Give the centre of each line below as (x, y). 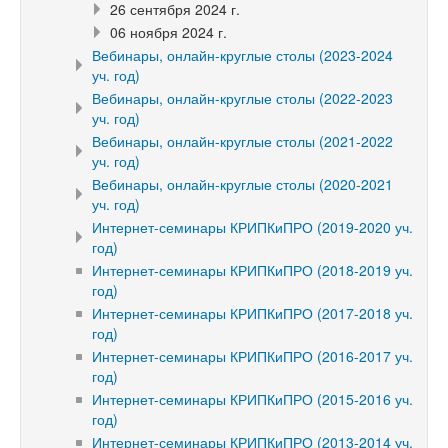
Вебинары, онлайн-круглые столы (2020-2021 (242, 183)
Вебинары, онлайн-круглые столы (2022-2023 (242, 97)
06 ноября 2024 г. (168, 31)
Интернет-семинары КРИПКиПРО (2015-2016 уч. (252, 398)
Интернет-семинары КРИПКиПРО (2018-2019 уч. (252, 269)
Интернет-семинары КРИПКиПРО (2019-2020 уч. (252, 226)
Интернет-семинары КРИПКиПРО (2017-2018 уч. (252, 312)
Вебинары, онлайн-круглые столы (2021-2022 (242, 140)
